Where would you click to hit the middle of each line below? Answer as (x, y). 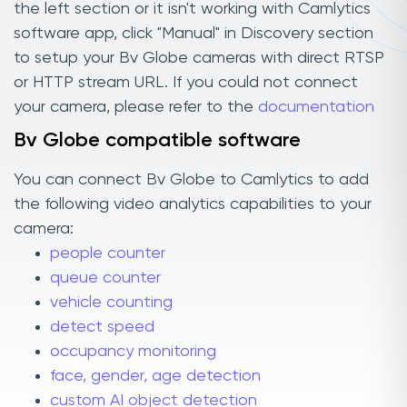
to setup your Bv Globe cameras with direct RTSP (199, 58)
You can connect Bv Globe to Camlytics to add (191, 180)
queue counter (105, 278)
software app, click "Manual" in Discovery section (194, 33)
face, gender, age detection (155, 377)
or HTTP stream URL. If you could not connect (186, 82)
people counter (108, 254)
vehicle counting (111, 303)
